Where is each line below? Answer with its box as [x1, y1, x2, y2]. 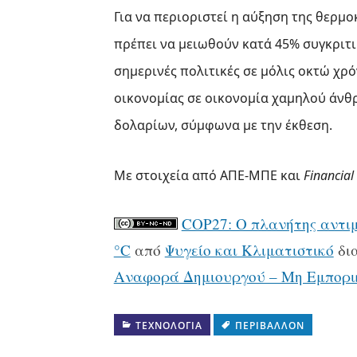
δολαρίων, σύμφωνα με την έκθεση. [113, 116, 332, 135]
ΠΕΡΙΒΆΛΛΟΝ [234, 318, 304, 332]
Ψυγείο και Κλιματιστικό [164, 240, 334, 261]
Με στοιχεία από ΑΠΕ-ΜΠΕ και [113, 166, 304, 184]
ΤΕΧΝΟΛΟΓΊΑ [135, 318, 202, 332]
